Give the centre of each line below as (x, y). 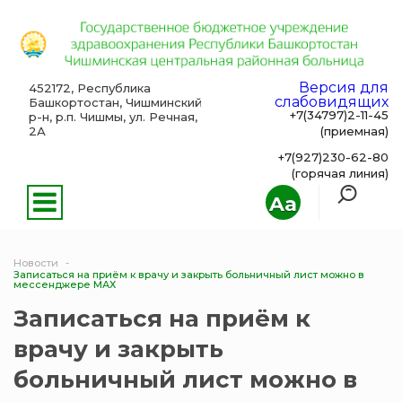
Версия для (344, 88)
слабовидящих (332, 102)
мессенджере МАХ (65, 285)
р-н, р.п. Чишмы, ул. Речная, (113, 117)
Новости (36, 263)
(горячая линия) (340, 174)
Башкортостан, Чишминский (115, 103)
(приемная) (354, 131)
